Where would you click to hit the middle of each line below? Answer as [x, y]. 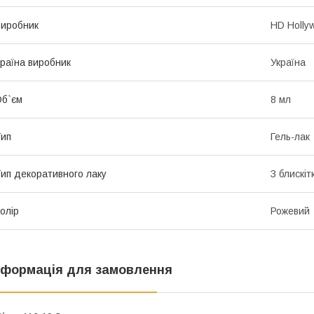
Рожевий [290, 211]
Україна [288, 63]
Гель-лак [290, 137]
